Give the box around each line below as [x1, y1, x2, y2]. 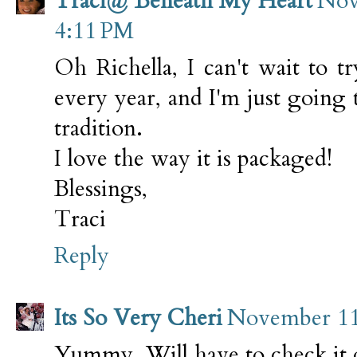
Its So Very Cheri [54, 302, 222, 333]
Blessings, [54, 173, 147, 204]
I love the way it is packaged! [54, 143, 332, 174]
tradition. [54, 112, 143, 143]
